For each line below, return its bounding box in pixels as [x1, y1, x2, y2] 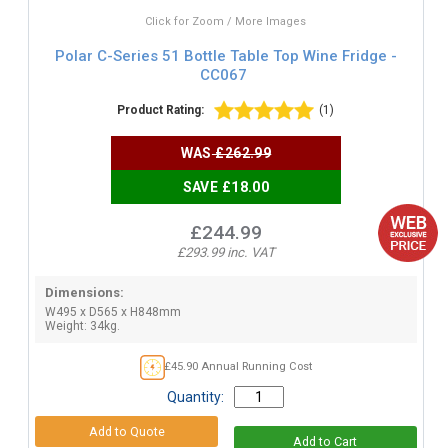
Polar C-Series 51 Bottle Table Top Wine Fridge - [54, 46, 397, 65]
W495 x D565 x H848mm [44, 305, 181, 320]
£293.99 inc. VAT [176, 245, 275, 261]
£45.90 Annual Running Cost [164, 360, 312, 374]
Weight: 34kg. [44, 319, 120, 334]
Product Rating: [117, 103, 205, 118]
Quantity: [167, 389, 225, 406]
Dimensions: [44, 285, 124, 301]
